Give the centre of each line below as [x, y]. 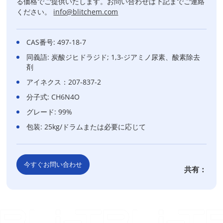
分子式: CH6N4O [53, 97]
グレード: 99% [50, 112]
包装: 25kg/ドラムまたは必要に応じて [86, 127]
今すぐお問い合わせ [53, 164]
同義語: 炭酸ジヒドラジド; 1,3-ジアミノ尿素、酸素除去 [113, 57]
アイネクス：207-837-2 [64, 82]
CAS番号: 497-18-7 [56, 42]
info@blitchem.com [86, 12]
